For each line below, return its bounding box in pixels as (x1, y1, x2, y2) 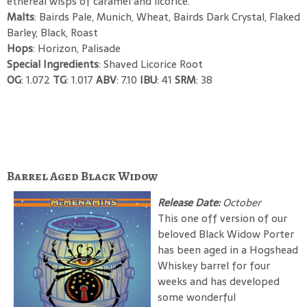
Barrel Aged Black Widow (7, 167, 158, 184)
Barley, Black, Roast (7, 23, 98, 41)
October (223, 193, 261, 211)
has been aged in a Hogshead (158, 241, 298, 258)
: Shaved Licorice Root (99, 55, 203, 73)
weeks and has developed (158, 272, 280, 290)
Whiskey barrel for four (158, 256, 270, 274)
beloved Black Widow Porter (158, 225, 294, 243)
